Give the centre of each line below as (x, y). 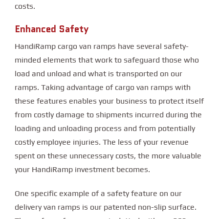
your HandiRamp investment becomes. (82, 170)
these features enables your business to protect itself (109, 101)
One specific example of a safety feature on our (98, 194)
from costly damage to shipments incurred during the (108, 115)
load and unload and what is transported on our (99, 74)
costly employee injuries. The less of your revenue (102, 142)
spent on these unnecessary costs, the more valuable (108, 156)
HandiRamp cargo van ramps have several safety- (102, 46)
